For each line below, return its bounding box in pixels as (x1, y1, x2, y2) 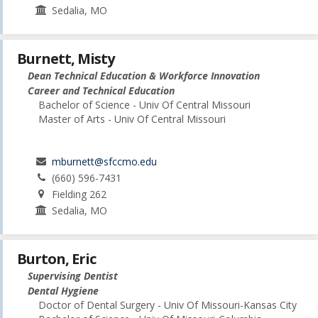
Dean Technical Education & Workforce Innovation (28, 68, 260, 82)
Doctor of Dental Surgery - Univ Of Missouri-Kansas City (38, 297, 297, 312)
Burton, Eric (17, 248, 96, 268)
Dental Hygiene (28, 283, 99, 297)
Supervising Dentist (28, 268, 118, 283)
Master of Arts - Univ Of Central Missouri (38, 111, 226, 126)
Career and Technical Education (28, 83, 175, 97)
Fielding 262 (52, 187, 107, 201)
